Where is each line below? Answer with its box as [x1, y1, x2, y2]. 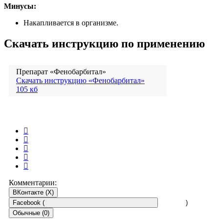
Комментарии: [9, 178, 57, 187]
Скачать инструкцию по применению [4, 37, 205, 50]
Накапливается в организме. [23, 19, 118, 27]
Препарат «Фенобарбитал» [16, 67, 106, 76]
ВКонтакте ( [13, 188, 47, 196]
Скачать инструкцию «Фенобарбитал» [16, 76, 145, 85]
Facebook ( [13, 198, 44, 206]
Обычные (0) [13, 209, 49, 217]
